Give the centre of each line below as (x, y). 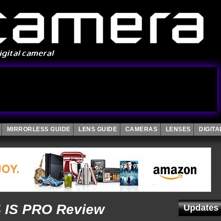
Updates (201, 208)
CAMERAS (141, 129)
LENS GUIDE (98, 129)
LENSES (178, 129)
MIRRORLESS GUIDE (38, 129)
